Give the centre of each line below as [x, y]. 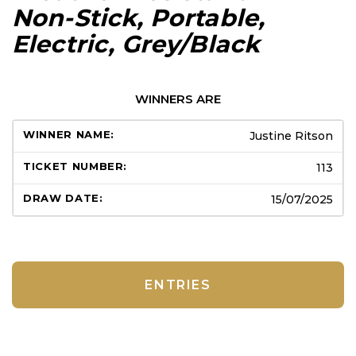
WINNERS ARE [178, 99]
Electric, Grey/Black [136, 44]
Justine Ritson [291, 135]
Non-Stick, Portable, [139, 17]
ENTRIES [178, 284]
